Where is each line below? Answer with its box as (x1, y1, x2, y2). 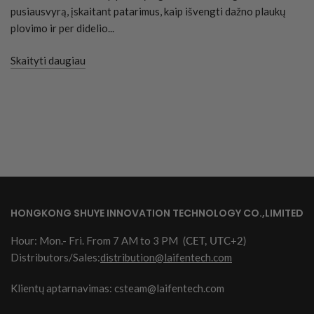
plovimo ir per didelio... (11, 21, 115, 34)
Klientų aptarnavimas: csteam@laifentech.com (11, 282, 224, 295)
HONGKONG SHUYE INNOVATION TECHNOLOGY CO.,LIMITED (11, 206, 303, 221)
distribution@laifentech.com (100, 251, 232, 264)
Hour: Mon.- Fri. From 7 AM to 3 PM (11, 234, 181, 247)
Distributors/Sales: (11, 251, 100, 264)
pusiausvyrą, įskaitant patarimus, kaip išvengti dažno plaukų (11, 4, 286, 18)
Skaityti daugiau (11, 53, 86, 67)
